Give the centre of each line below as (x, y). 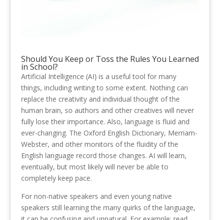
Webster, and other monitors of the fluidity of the (99, 144)
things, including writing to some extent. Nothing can (104, 88)
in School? (39, 67)
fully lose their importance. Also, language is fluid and (105, 122)
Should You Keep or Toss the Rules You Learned (110, 59)
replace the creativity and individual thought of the (100, 99)
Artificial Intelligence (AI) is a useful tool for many (98, 77)
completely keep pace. (56, 178)
